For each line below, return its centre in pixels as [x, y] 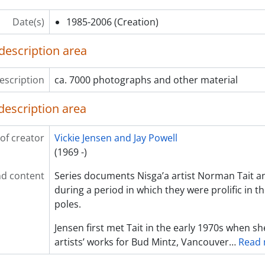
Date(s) [28, 22]
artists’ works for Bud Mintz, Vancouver [141, 242]
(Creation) [136, 22]
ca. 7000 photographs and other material [146, 80]
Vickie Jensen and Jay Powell [116, 138]
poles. [67, 204]
